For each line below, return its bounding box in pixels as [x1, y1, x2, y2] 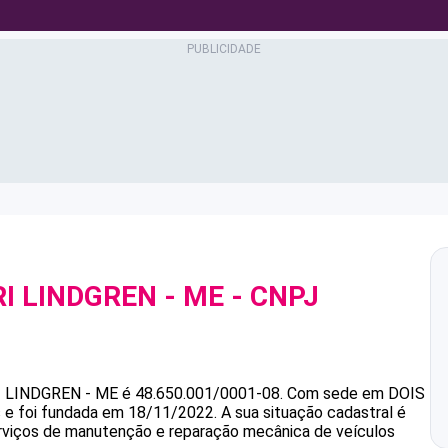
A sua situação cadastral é [217, 403, 406, 422]
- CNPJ [224, 280, 319, 313]
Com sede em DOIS [287, 384, 425, 403]
